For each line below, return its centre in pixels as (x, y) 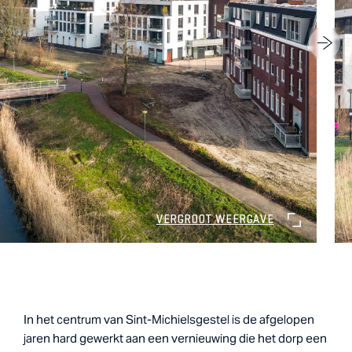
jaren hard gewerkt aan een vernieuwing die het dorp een (175, 339)
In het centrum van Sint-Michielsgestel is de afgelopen (169, 320)
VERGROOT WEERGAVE (215, 220)
